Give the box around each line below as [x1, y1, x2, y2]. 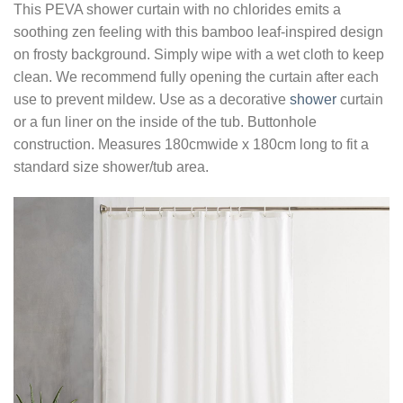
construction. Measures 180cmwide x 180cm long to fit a [13, 136, 369, 152]
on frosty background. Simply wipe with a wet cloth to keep [13, 46, 384, 62]
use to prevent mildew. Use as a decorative [13, 91, 290, 107]
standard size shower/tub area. [13, 158, 209, 175]
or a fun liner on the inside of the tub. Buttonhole [13, 113, 317, 130]
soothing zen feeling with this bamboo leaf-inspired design [13, 23, 383, 40]
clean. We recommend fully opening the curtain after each [13, 68, 379, 85]
